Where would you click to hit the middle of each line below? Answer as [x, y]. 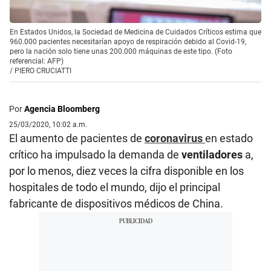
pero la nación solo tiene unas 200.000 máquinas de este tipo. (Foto [121, 51]
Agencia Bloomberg [62, 109]
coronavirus [175, 138]
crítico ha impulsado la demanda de [95, 154]
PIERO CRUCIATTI [43, 70]
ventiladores [213, 154]
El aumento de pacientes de [77, 138]
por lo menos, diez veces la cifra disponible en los [126, 171]
